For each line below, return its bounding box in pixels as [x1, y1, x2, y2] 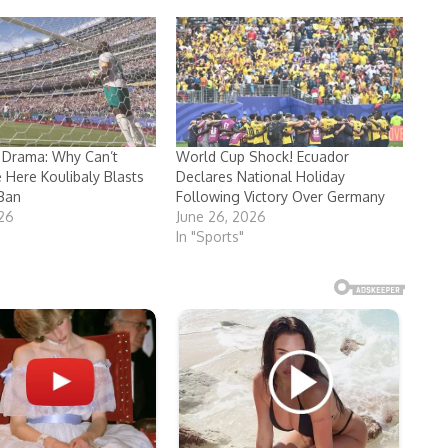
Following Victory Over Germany [176, 187, 386, 205]
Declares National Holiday [176, 167, 346, 185]
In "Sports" [176, 227, 245, 245]
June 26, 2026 [176, 207, 267, 225]
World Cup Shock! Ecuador [176, 147, 350, 165]
